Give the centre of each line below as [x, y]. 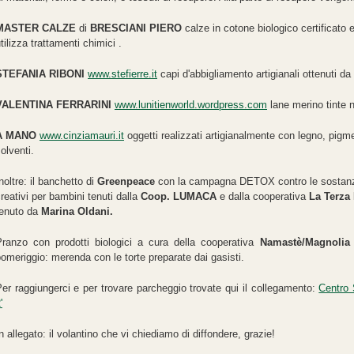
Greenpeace [128, 181]
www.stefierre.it [122, 73]
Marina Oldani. [77, 211]
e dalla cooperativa [263, 196]
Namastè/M [286, 242]
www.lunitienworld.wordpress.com [191, 104]
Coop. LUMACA [179, 196]
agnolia [331, 242]
